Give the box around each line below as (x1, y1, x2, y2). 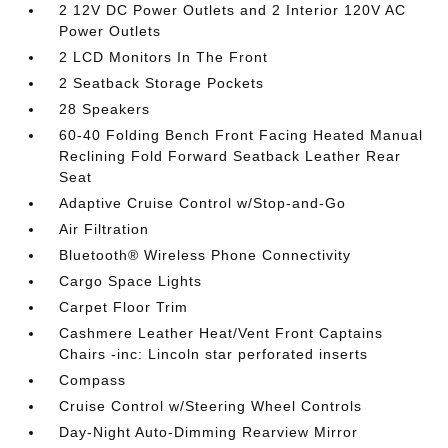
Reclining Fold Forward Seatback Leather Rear (59, 148, 402, 164)
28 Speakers (59, 101, 151, 117)
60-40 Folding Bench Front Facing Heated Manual (59, 127, 424, 143)
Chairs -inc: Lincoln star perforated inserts (59, 346, 369, 362)
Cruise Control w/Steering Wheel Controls (59, 398, 363, 414)
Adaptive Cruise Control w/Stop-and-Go (59, 195, 347, 211)
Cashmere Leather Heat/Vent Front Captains (59, 325, 384, 341)
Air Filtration (59, 221, 150, 237)
